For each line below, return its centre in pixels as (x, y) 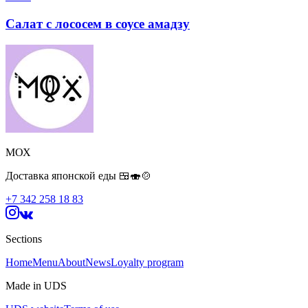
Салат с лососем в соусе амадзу (98, 23)
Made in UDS (36, 285)
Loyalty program (147, 262)
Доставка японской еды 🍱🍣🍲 (79, 175)
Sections (24, 239)
